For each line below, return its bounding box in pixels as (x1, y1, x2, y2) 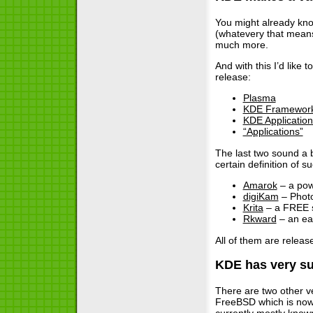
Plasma (242, 92, 276, 104)
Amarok (242, 180, 277, 191)
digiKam (242, 191, 279, 203)
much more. (214, 38, 268, 50)
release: (214, 71, 251, 82)
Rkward (242, 213, 277, 225)
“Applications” (242, 126, 303, 138)
